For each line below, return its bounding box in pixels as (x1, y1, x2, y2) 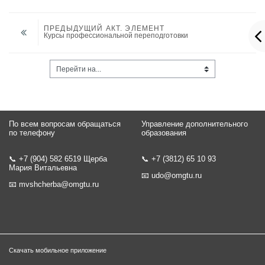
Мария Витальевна (9, 163, 77, 172)
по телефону (9, 128, 55, 138)
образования (141, 128, 186, 138)
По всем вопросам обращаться (9, 119, 121, 129)
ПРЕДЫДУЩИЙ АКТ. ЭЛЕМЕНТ (44, 25, 165, 33)
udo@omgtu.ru (151, 171, 202, 180)
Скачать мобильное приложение (9, 247, 106, 254)
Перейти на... (49, 59, 94, 67)
